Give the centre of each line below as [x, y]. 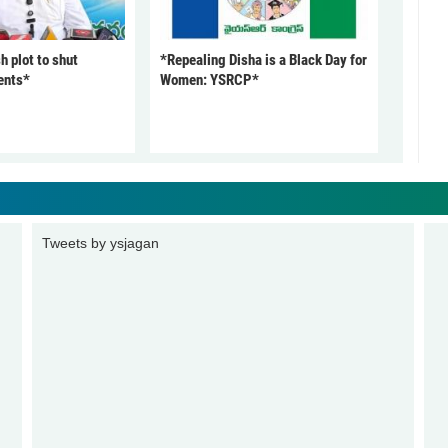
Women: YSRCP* [209, 80]
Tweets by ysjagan [100, 243]
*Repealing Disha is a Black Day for [263, 60]
